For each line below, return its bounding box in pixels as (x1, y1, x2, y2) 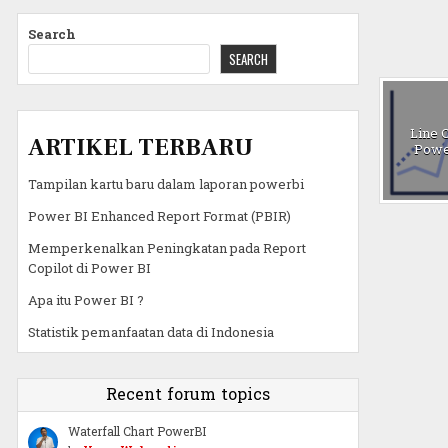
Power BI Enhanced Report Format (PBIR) (27, 206, 291, 225)
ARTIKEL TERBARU (27, 131, 253, 163)
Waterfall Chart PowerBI (67, 422, 206, 439)
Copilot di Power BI (27, 258, 151, 277)
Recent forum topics (105, 379, 270, 409)
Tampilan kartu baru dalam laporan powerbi (27, 174, 304, 193)
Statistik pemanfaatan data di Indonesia (27, 322, 274, 341)
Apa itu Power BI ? (27, 290, 144, 309)
